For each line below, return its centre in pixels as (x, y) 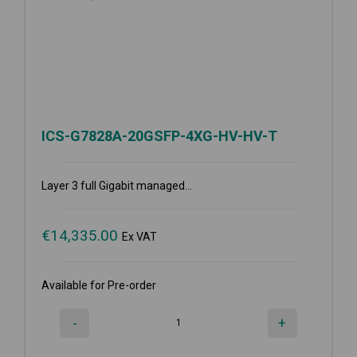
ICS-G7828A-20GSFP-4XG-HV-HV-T (159, 135)
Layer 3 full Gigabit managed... (117, 185)
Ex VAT (139, 236)
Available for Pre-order (99, 285)
